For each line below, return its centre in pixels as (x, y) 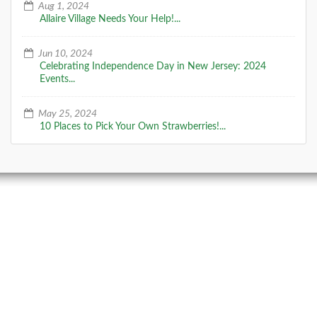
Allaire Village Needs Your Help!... (110, 19)
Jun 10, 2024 (64, 53)
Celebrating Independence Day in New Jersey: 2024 (153, 66)
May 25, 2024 (66, 114)
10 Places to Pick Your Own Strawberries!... (133, 126)
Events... (57, 79)
